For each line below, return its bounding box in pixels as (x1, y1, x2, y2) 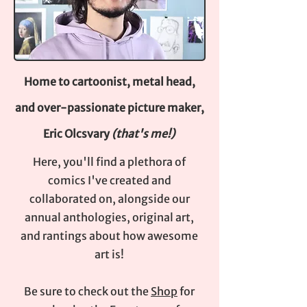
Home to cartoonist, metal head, (24, 74, 195, 88)
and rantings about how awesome (21, 228, 198, 243)
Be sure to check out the (24, 284, 151, 298)
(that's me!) (111, 126, 177, 140)
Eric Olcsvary (42, 126, 112, 140)
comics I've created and (47, 173, 171, 187)
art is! (95, 247, 124, 261)
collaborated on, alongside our (29, 191, 190, 206)
